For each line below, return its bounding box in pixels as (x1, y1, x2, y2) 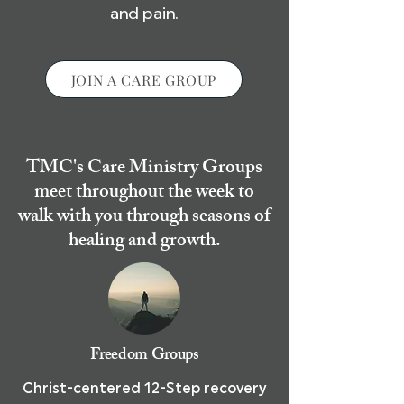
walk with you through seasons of (18, 201, 271, 234)
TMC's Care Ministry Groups (26, 152, 262, 186)
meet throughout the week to (34, 177, 254, 210)
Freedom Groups (89, 342, 199, 371)
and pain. (109, 3, 179, 23)
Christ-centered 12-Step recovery (23, 382, 266, 397)
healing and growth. (68, 225, 221, 259)
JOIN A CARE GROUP (70, 69, 217, 89)
